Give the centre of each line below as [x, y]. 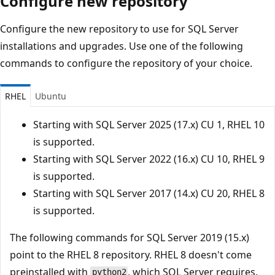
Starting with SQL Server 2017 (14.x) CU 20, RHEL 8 [149, 193]
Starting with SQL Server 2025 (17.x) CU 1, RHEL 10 [149, 124]
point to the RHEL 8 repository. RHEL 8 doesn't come [131, 254]
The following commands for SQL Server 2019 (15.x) [130, 237]
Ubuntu [51, 96]
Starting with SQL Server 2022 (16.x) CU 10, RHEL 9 [149, 159]
